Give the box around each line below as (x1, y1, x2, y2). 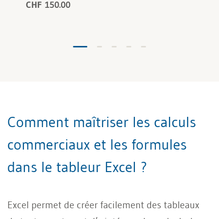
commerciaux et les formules (7, 135, 187, 153)
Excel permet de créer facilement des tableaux (7, 198, 199, 211)
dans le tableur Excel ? (7, 157, 147, 176)
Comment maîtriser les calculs (7, 112, 196, 131)
